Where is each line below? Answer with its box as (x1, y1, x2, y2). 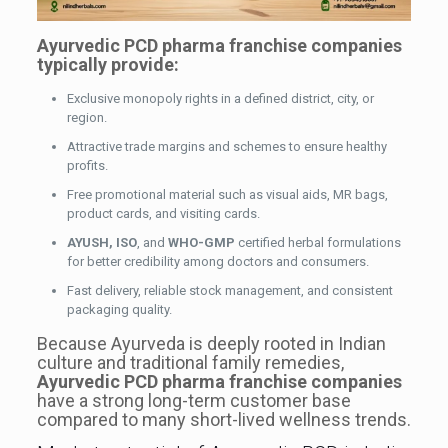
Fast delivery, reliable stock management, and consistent (66, 283, 393, 299)
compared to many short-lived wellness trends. (36, 409, 411, 431)
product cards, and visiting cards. (66, 206, 260, 222)
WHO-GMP (167, 235, 235, 251)
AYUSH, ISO (66, 235, 137, 251)
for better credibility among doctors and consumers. (66, 254, 369, 270)
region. (66, 110, 107, 126)
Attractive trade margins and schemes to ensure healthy (66, 139, 387, 155)
